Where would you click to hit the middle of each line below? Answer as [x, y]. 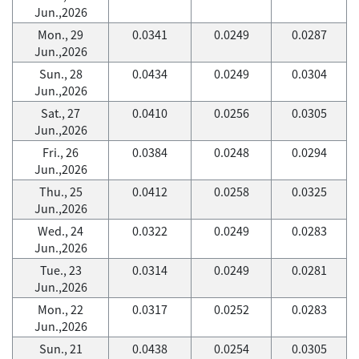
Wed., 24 [61, 231]
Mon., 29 [61, 34]
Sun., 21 [61, 349]
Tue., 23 [61, 270]
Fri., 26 [61, 152]
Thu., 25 [61, 192]
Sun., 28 [61, 74]
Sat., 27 [61, 113]
